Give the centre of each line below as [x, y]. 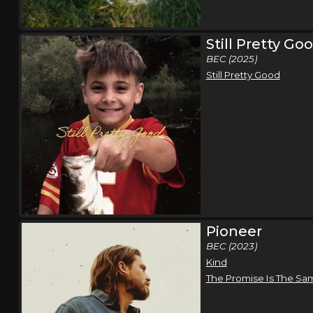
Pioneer [234, 231]
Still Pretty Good [243, 74]
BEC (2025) [231, 58]
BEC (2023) [231, 246]
